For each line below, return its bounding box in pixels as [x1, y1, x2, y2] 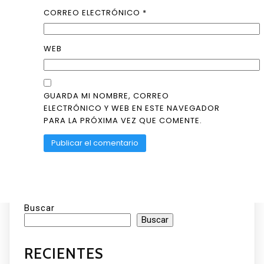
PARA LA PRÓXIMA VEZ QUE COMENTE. [44, 115, 203, 127]
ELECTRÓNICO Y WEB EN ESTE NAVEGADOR [44, 103, 220, 114]
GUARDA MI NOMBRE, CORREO [44, 90, 170, 102]
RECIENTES [24, 244, 104, 262]
